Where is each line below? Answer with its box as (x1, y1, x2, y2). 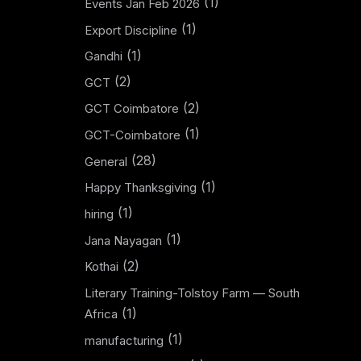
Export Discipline (84, 22, 177, 38)
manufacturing (84, 333, 164, 348)
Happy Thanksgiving (84, 180, 197, 196)
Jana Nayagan (84, 232, 162, 248)
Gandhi (84, 48, 122, 64)
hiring (84, 205, 114, 222)
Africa (84, 306, 118, 322)
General (84, 153, 127, 169)
